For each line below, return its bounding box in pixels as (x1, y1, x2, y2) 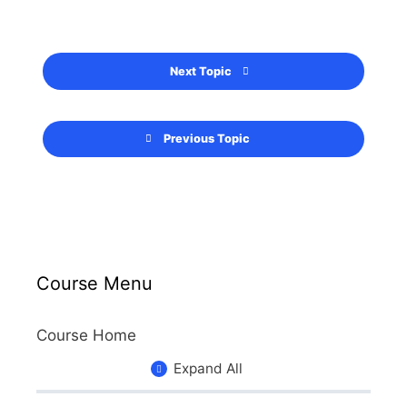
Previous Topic (164, 132, 250, 146)
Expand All (174, 359, 243, 377)
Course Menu (36, 273, 153, 295)
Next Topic (169, 64, 232, 78)
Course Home (36, 326, 136, 345)
